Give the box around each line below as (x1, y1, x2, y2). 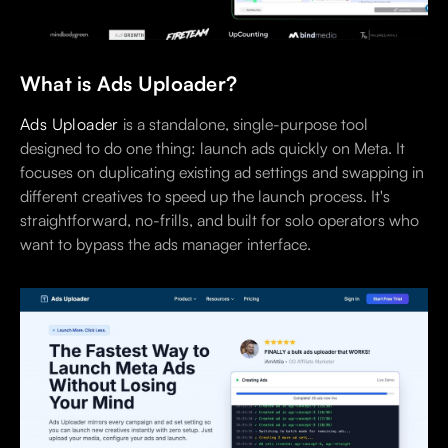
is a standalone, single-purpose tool (118, 113, 368, 134)
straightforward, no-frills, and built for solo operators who (20, 209, 419, 230)
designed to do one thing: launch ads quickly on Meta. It (20, 137, 405, 158)
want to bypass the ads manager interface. (20, 233, 311, 254)
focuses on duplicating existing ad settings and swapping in (20, 161, 424, 182)
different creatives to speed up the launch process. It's (20, 185, 390, 206)
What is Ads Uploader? (20, 70, 238, 96)
